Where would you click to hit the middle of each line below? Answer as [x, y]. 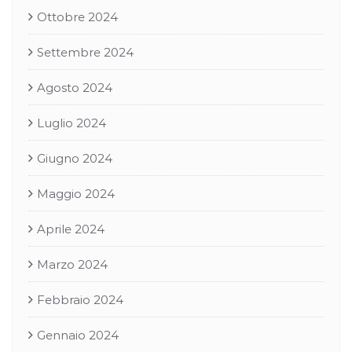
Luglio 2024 [71, 123]
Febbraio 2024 [80, 300]
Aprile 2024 [71, 229]
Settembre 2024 [85, 52]
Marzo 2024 [72, 264]
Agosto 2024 [75, 88]
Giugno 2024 [75, 158]
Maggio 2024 [76, 194]
